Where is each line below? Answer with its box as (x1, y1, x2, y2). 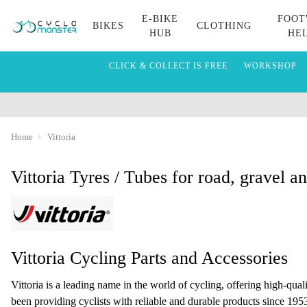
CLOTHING (196, 21, 251, 31)
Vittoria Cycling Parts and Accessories (11, 248, 288, 268)
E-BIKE (142, 13, 179, 24)
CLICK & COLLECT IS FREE (108, 61, 228, 71)
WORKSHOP (243, 61, 297, 71)
